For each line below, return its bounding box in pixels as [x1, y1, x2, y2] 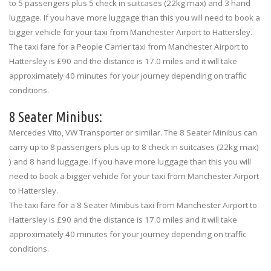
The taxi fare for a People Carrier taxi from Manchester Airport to [9, 41, 249, 52]
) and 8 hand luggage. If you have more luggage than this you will [9, 155, 251, 167]
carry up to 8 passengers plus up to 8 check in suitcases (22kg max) [9, 141, 259, 152]
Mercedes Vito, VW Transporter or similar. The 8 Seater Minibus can [9, 126, 257, 138]
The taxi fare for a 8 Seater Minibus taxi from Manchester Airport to [9, 199, 257, 211]
